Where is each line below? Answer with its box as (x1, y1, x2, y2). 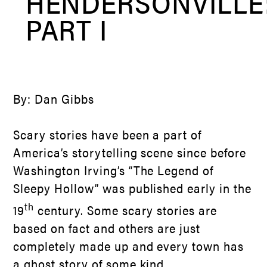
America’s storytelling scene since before (13, 143, 246, 161)
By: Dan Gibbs (13, 89, 94, 107)
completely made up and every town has (13, 237, 244, 254)
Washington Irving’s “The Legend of (13, 161, 214, 179)
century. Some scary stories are (34, 201, 217, 219)
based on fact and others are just (13, 219, 201, 237)
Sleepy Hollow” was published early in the (13, 179, 252, 197)
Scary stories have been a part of (13, 125, 202, 143)
